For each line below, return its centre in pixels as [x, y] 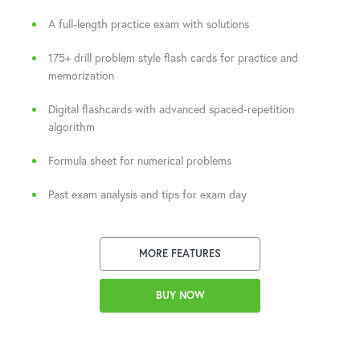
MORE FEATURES [180, 254]
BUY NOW [180, 295]
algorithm [72, 127]
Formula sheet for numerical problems [140, 160]
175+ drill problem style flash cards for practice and [173, 57]
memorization [81, 75]
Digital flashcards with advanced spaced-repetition [171, 109]
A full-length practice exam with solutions [149, 24]
